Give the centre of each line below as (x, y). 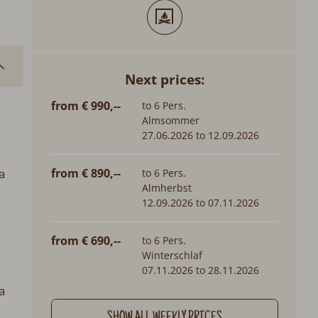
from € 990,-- (86, 106)
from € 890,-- (86, 173)
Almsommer (170, 120)
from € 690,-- (86, 240)
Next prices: (164, 79)
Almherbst (166, 187)
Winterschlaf (172, 255)
